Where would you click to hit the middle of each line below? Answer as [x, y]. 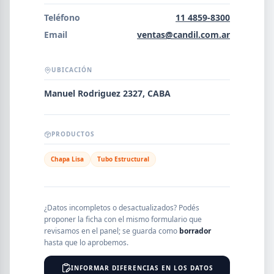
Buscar [26, 76]
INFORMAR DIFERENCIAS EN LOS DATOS [142, 268]
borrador [195, 231]
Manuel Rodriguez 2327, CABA [107, 93]
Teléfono [62, 17]
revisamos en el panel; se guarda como [112, 231]
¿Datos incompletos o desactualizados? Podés [122, 208]
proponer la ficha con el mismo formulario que [123, 219]
